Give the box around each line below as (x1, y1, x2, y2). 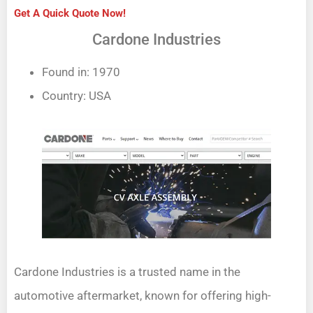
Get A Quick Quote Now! (14, 6, 126, 20)
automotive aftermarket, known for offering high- (14, 288, 271, 303)
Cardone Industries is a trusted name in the (14, 264, 240, 279)
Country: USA (42, 88, 111, 103)
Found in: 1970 (42, 64, 120, 79)
